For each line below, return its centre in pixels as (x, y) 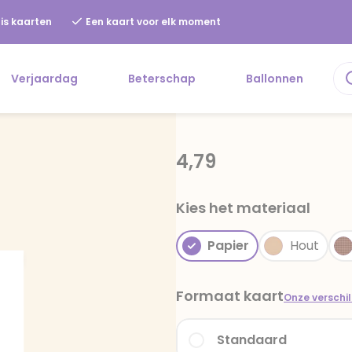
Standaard (252, 340)
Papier (228, 246)
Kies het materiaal (243, 208)
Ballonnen (275, 78)
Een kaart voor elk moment (152, 22)
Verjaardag (44, 78)
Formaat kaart (230, 296)
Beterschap (162, 78)
